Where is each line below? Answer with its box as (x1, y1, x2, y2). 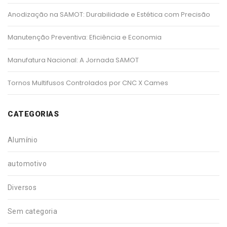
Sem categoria (8, 207, 58, 215)
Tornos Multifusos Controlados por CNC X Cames (8, 78, 168, 88)
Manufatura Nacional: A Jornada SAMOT (8, 55, 139, 65)
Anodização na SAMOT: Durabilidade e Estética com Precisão (8, 9, 210, 19)
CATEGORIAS (8, 109, 59, 119)
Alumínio (8, 135, 38, 144)
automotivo (8, 159, 47, 168)
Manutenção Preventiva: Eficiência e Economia (8, 32, 162, 42)
